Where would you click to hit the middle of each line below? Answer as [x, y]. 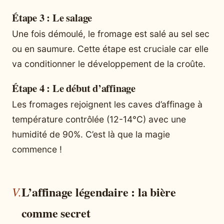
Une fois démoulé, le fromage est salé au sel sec [111, 34]
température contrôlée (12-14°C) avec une [99, 119]
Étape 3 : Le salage [52, 18]
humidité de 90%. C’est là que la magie [91, 134]
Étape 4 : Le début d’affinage [74, 88]
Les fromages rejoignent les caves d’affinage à [107, 104]
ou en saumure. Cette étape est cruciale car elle [110, 49]
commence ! [37, 149]
